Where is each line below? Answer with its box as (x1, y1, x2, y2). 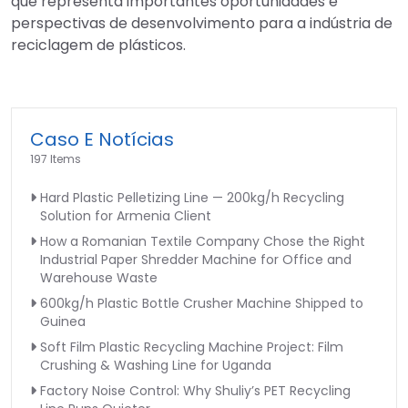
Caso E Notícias (30, 127, 174, 153)
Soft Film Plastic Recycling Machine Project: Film (40, 338, 343, 357)
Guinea (40, 312, 86, 331)
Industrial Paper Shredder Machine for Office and (40, 250, 352, 270)
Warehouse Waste (40, 269, 158, 288)
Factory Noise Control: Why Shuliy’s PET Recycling (40, 382, 351, 401)
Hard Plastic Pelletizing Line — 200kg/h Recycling (40, 189, 344, 208)
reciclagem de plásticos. (11, 35, 186, 56)
